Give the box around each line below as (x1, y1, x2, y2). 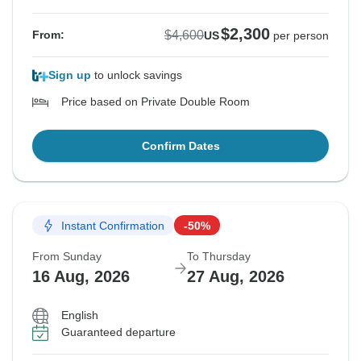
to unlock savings (91, 68, 182, 82)
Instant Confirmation (61, 218, 164, 232)
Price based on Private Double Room (61, 95, 250, 109)
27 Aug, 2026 (187, 268, 284, 286)
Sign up (48, 68, 91, 82)
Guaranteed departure (61, 326, 176, 339)
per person (273, 29, 329, 43)
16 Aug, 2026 (32, 268, 130, 286)
